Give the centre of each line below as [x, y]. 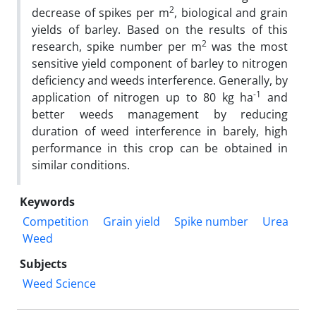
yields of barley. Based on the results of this [160, 29]
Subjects [43, 263]
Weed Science [59, 283]
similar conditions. [81, 165]
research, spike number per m [117, 46]
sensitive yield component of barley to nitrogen [160, 63]
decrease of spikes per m [101, 12]
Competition [56, 221]
